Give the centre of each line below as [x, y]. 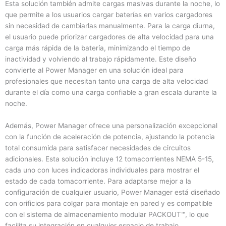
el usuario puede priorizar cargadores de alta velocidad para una [109, 37]
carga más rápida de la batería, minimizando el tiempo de [98, 48]
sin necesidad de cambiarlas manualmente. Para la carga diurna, [110, 26]
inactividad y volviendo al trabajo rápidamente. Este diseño [101, 59]
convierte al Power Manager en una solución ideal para [94, 70]
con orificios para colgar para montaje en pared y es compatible [109, 204]
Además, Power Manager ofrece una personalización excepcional [111, 126]
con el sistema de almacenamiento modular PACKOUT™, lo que [107, 215]
